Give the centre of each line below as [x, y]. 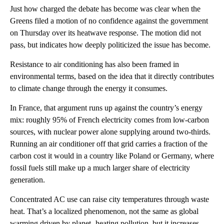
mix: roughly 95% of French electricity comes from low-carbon [109, 120]
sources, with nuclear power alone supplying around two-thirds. [110, 132]
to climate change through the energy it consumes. [89, 88]
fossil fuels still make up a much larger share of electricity [100, 168]
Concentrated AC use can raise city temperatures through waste [109, 199]
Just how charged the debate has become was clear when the [105, 9]
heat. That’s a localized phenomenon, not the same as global [104, 211]
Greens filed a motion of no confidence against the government [109, 21]
